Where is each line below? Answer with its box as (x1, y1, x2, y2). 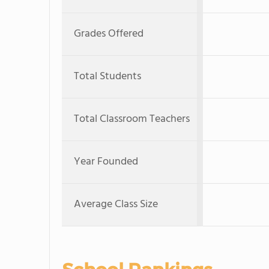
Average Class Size (74, 196, 158, 213)
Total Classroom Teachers (74, 110, 190, 128)
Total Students (74, 68, 141, 85)
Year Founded (74, 153, 138, 171)
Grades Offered (74, 25, 144, 43)
